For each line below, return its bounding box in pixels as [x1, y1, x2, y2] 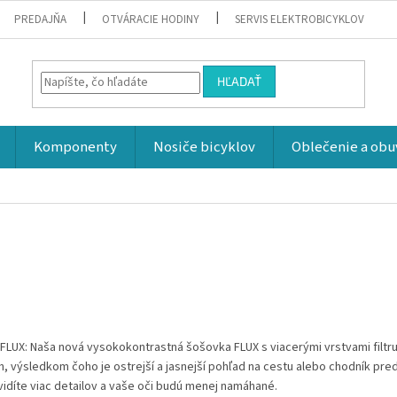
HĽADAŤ [217, 74, 262, 90]
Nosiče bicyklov [153, 136, 255, 158]
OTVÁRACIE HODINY [102, 11, 200, 27]
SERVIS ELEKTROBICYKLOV [235, 11, 365, 27]
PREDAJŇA [14, 11, 67, 27]
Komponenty [34, 136, 117, 158]
